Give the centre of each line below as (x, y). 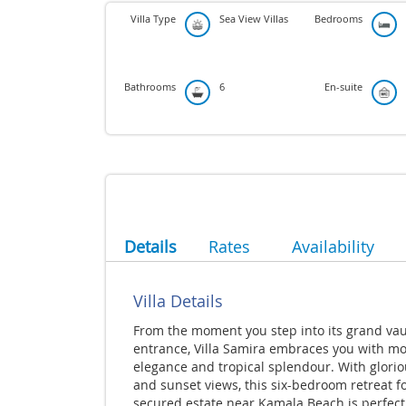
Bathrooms (150, 87)
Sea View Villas (254, 19)
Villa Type (153, 19)
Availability (333, 247)
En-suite (344, 87)
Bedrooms (339, 19)
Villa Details (178, 301)
